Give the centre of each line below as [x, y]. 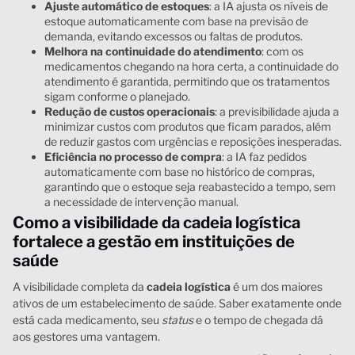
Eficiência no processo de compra [133, 156]
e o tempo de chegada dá [258, 319]
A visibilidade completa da [80, 286]
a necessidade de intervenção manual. [141, 201]
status [177, 319]
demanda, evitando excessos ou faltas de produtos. [174, 36]
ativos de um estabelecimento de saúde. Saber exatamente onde [177, 303]
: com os [282, 51]
